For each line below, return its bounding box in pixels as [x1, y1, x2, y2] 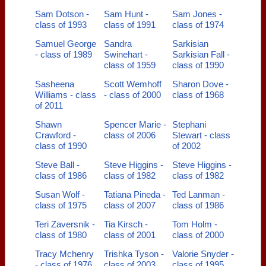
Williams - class [35, 90, 96, 100]
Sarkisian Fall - [172, 49, 230, 59]
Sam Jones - [172, 9, 222, 19]
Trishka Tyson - [103, 249, 164, 259]
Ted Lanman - [172, 189, 225, 199]
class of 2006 [103, 130, 156, 140]
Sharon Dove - [172, 79, 229, 89]
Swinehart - [103, 49, 148, 59]
